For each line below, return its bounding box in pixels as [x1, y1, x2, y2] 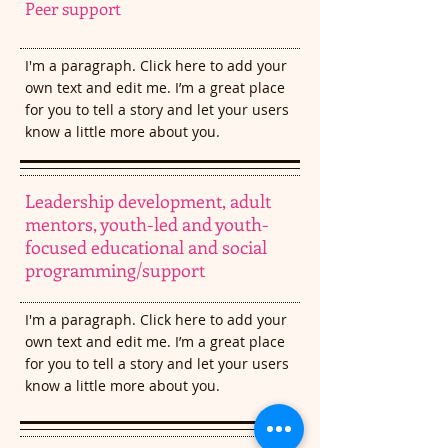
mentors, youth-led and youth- [25, 212, 269, 236]
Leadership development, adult [25, 189, 271, 213]
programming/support [25, 258, 205, 282]
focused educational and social [25, 235, 267, 259]
